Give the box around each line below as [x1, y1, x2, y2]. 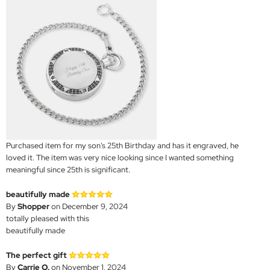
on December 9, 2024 [49, 201, 128, 212]
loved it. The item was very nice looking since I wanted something [6, 152, 234, 163]
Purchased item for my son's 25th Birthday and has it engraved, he [6, 140, 239, 151]
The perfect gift [6, 250, 67, 261]
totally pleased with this [6, 213, 89, 224]
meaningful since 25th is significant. [6, 165, 130, 175]
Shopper [17, 201, 49, 212]
